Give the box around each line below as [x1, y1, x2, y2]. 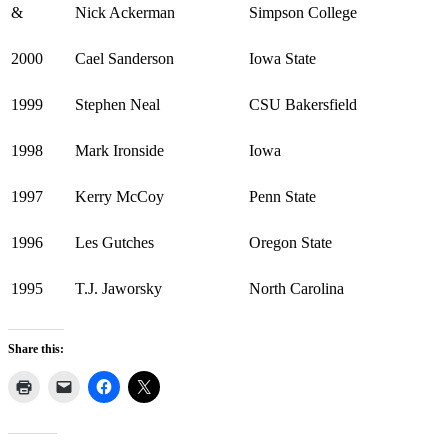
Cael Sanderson [75, 49, 174, 67]
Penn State [249, 187, 316, 205]
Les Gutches [75, 233, 154, 251]
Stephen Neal [75, 95, 160, 113]
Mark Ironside [75, 141, 164, 159]
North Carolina [249, 279, 344, 297]
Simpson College [249, 3, 357, 21]
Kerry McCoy [75, 187, 164, 205]
